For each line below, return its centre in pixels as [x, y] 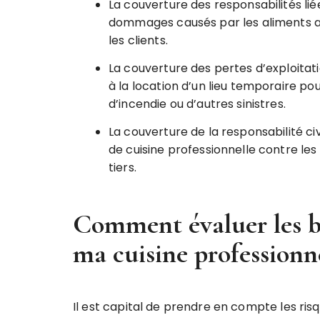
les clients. [138, 40]
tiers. [122, 167]
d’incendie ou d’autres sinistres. [197, 104]
